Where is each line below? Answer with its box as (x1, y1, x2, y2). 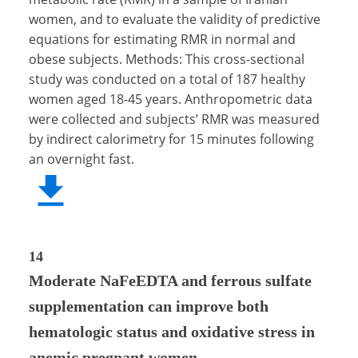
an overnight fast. (29, 149, 134, 168)
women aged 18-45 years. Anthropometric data (29, 89, 312, 108)
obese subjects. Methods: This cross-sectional (29, 50, 304, 68)
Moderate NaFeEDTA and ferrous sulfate (29, 271, 312, 289)
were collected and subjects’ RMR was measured (29, 109, 320, 128)
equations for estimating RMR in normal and (29, 30, 296, 48)
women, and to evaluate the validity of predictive (29, 10, 320, 28)
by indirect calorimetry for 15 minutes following (29, 129, 314, 148)
